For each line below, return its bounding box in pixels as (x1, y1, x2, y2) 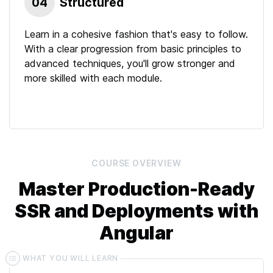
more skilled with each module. (24, 72, 162, 84)
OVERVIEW (130, 158, 182, 168)
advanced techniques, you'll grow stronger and (24, 57, 235, 69)
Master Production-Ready (18, 178, 255, 200)
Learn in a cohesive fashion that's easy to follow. (24, 28, 248, 40)
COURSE (91, 158, 130, 168)
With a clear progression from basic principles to (24, 43, 241, 55)
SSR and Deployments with (15, 200, 258, 222)
